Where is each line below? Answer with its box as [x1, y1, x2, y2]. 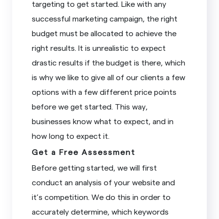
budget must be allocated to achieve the [32, 28, 177, 38]
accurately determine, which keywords [32, 206, 169, 216]
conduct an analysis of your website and [32, 177, 175, 187]
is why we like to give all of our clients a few [32, 72, 186, 82]
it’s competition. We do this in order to [32, 192, 171, 201]
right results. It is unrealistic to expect [32, 43, 166, 52]
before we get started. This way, [32, 101, 148, 111]
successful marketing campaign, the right [32, 13, 178, 23]
